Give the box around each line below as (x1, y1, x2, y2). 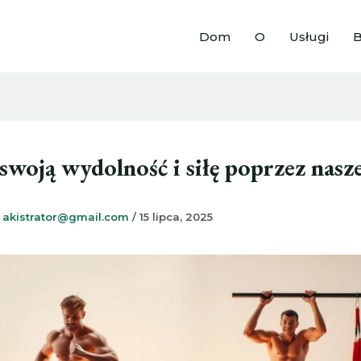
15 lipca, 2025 (139, 210, 213, 224)
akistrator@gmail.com (2, 210, 132, 224)
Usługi (289, 28, 329, 44)
